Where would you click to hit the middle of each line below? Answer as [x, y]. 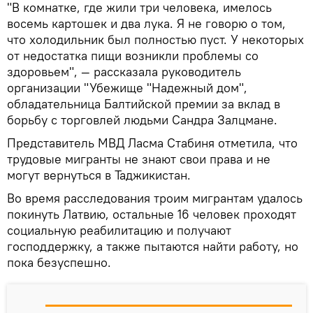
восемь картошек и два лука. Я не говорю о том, [146, 23]
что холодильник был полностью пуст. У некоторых [155, 39]
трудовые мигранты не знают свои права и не [139, 159]
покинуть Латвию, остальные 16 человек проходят [152, 214]
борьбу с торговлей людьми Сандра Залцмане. [142, 120]
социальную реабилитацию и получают [119, 230]
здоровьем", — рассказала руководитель [124, 72]
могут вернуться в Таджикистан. [99, 175]
